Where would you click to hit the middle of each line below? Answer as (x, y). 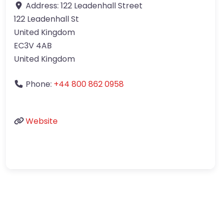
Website (42, 121)
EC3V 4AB (33, 46)
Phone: (40, 84)
